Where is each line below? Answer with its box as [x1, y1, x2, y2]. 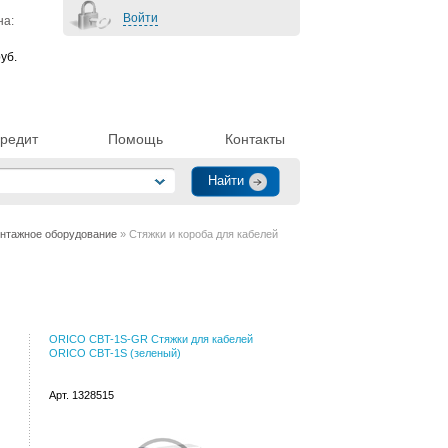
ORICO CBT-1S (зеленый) [49, 347, 181, 359]
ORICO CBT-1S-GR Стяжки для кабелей [49, 333, 253, 345]
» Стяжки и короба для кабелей [117, 228, 278, 240]
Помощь [107, 131, 163, 147]
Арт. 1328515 [49, 389, 114, 401]
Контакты [225, 131, 285, 147]
